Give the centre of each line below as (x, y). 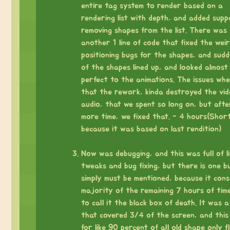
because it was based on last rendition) (151, 129)
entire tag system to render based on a (152, 5)
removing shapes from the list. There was (154, 30)
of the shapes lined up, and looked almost (154, 67)
